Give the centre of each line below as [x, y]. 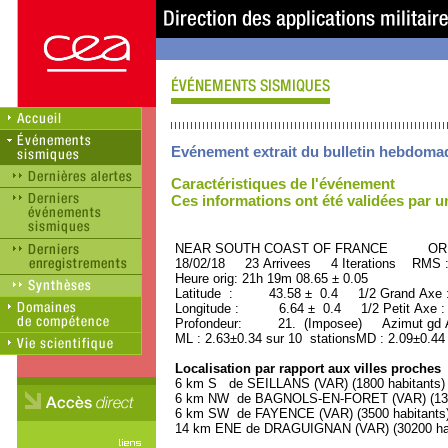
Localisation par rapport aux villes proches [306, 368]
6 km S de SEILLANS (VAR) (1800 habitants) [308, 383]
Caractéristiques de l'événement [283, 183]
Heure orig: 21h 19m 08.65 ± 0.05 [269, 278]
